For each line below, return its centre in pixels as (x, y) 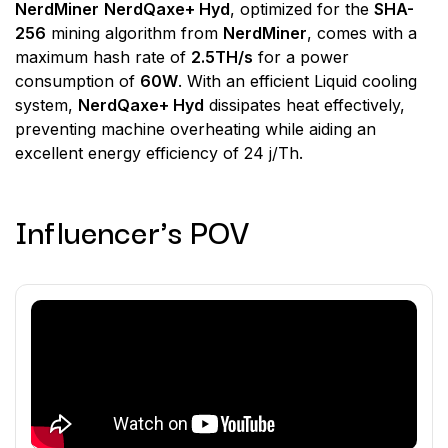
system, (46, 105)
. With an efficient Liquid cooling (297, 81)
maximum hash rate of (103, 57)
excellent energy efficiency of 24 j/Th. (159, 153)
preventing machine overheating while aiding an (195, 129)
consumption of (77, 81)
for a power (301, 57)
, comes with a (362, 33)
